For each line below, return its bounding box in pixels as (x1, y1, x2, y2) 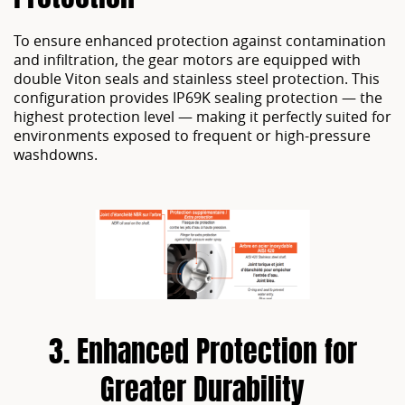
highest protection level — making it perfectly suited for (14, 106, 391, 127)
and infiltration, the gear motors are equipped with (14, 49, 361, 70)
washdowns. (14, 144, 98, 165)
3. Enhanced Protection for (48, 340, 357, 370)
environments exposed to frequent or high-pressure (14, 125, 371, 146)
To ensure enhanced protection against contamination (14, 30, 386, 51)
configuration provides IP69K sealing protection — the (14, 87, 382, 108)
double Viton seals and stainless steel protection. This (14, 68, 380, 89)
